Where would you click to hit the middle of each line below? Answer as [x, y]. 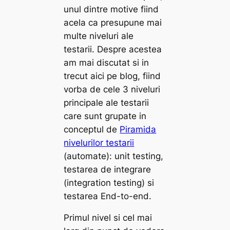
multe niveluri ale [99, 36]
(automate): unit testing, [114, 156]
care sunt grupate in [105, 116]
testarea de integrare [108, 169]
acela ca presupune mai [113, 22]
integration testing [104, 183]
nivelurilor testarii [99, 142]
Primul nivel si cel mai [108, 218]
